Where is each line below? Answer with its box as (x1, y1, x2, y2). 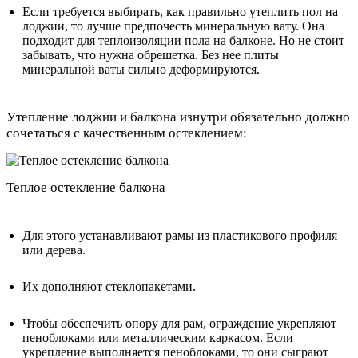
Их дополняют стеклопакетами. (22, 280, 196, 294)
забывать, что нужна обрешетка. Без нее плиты (22, 48, 279, 62)
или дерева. (22, 243, 86, 257)
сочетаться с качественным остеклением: (6, 125, 247, 141)
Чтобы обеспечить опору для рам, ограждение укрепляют (22, 316, 336, 331)
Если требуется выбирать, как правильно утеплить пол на (22, 5, 338, 19)
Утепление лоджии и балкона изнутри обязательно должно (6, 109, 350, 125)
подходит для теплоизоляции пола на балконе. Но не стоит (22, 34, 344, 48)
